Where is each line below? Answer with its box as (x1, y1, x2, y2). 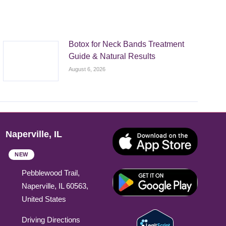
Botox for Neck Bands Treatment (69, 40, 185, 49)
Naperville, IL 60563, (21, 182, 88, 191)
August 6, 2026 (69, 66, 106, 73)
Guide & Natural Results (69, 52, 156, 61)
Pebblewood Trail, (21, 168, 80, 178)
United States (21, 195, 66, 204)
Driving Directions (21, 215, 80, 224)
